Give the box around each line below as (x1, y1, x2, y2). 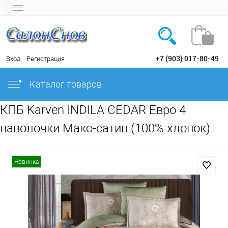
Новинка (14, 158, 39, 165)
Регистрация (26, 55, 65, 63)
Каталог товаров (27, 79, 102, 90)
